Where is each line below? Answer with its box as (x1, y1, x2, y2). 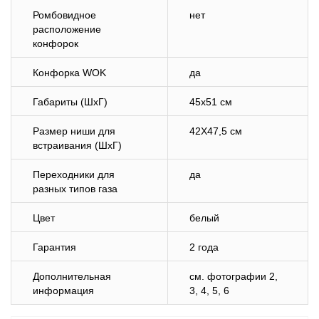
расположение (33, 23, 101, 35)
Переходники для (33, 169, 115, 180)
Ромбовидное (33, 9, 96, 21)
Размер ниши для (33, 125, 115, 137)
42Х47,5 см (189, 125, 242, 137)
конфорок (33, 38, 78, 49)
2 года (189, 241, 219, 253)
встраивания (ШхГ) (33, 140, 122, 151)
